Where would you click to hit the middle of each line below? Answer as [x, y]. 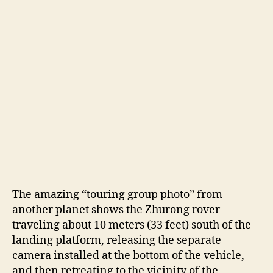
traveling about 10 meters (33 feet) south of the [132, 225]
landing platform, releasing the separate [117, 240]
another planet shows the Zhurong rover [116, 210]
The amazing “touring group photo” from [117, 194]
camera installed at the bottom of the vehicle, [128, 255]
